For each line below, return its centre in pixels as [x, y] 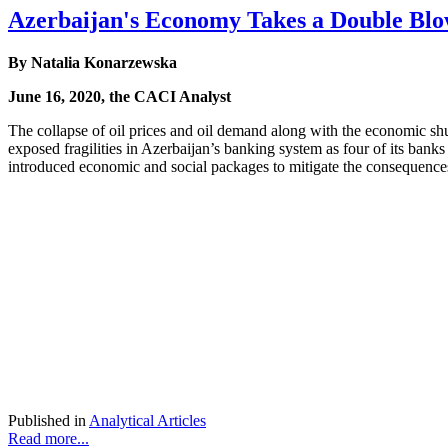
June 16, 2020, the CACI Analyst [119, 96]
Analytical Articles [147, 420]
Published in [47, 420]
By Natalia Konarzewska [92, 62]
